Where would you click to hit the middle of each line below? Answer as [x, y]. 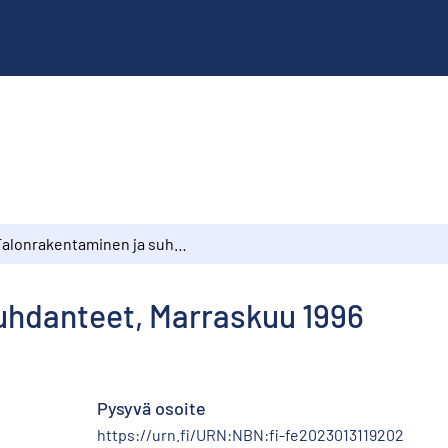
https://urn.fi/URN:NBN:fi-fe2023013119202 [250, 434]
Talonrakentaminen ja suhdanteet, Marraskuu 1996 [180, 243]
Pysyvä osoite [151, 407]
